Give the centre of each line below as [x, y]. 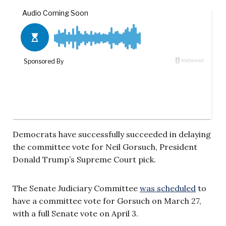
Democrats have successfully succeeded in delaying [112, 134]
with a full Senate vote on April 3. [75, 213]
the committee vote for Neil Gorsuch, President [105, 147]
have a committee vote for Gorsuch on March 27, [107, 201]
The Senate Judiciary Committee [76, 188]
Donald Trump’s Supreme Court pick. [84, 159]
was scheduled [168, 188]
